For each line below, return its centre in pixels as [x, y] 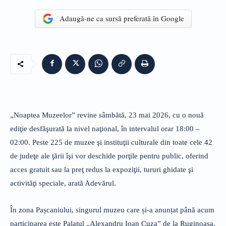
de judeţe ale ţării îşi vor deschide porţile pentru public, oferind [109, 156]
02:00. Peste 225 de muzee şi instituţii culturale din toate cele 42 [111, 142]
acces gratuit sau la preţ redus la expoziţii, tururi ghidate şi [102, 169]
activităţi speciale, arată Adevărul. [63, 183]
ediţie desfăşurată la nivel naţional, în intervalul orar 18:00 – [105, 128]
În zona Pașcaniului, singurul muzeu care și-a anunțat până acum [112, 210]
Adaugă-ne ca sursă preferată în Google [122, 18]
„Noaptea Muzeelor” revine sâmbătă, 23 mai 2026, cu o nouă [107, 115]
